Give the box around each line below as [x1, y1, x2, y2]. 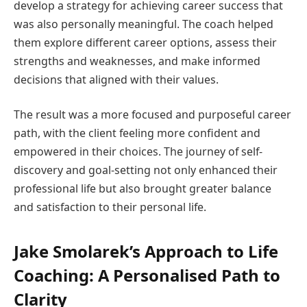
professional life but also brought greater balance [14, 181, 271, 197]
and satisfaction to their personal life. [14, 199, 206, 215]
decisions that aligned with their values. [14, 71, 219, 87]
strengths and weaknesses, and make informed [14, 53, 260, 69]
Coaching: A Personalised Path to [14, 263, 280, 286]
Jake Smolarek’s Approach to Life [14, 239, 278, 262]
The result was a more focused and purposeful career [14, 107, 291, 123]
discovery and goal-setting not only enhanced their [14, 162, 278, 178]
